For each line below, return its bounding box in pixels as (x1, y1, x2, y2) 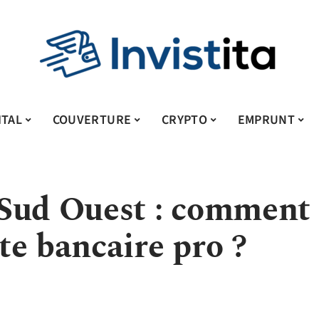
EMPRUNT (237, 110, 296, 129)
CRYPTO (161, 110, 208, 129)
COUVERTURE (52, 110, 132, 129)
